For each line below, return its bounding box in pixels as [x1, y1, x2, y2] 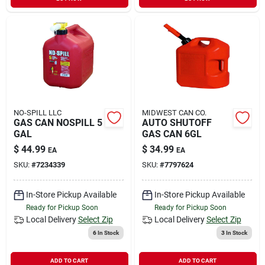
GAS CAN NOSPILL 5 [13, 117, 102, 128]
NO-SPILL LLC [13, 108, 62, 117]
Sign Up [10, 52, 54, 67]
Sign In [10, 7, 50, 22]
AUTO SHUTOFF [141, 117, 212, 128]
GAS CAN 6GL [141, 128, 202, 140]
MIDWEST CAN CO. [141, 108, 206, 117]
